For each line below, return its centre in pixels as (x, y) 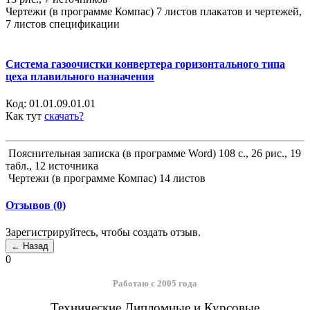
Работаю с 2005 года (155, 284)
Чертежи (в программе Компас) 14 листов (106, 178)
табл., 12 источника (52, 165)
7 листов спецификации (63, 24)
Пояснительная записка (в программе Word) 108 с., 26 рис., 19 (153, 153)
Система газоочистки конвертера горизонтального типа (145, 64)
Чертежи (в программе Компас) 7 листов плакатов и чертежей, (154, 12)
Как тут (25, 116)
